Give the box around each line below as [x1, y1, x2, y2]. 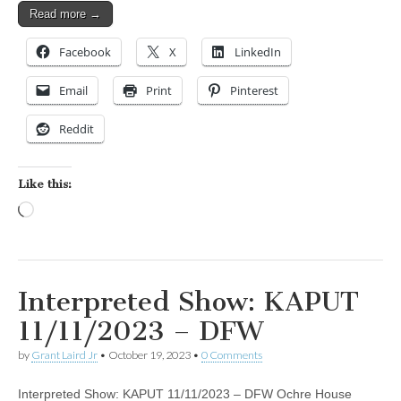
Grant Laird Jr [31, 348, 98, 363]
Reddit [59, 121, 94, 138]
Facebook [59, 44, 111, 61]
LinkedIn [235, 44, 281, 61]
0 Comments [201, 348, 262, 363]
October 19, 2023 [108, 348, 191, 363]
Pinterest [230, 82, 278, 99]
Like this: [18, 177, 72, 192]
